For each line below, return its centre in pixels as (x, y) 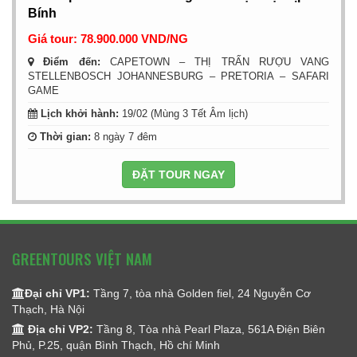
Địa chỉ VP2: (61, 329)
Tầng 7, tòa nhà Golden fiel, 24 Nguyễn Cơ (200, 293)
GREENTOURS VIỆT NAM (82, 258)
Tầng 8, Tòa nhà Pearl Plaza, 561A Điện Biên (209, 329)
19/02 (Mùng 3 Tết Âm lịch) (185, 114)
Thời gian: (64, 137)
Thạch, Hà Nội (48, 309)
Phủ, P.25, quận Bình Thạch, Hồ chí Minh (116, 345)
